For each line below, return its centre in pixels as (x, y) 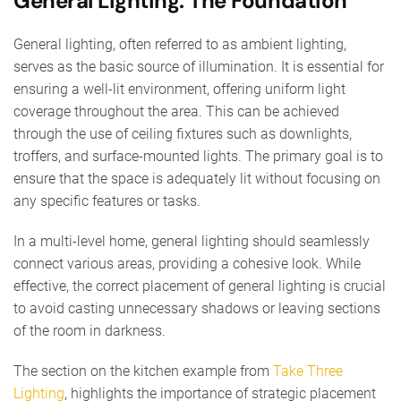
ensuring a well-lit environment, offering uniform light (179, 89)
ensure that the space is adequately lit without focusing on (197, 178)
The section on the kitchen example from (143, 371)
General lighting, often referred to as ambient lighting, (180, 44)
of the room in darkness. (90, 330)
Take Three (308, 371)
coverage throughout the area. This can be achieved (176, 111)
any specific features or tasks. (107, 200)
